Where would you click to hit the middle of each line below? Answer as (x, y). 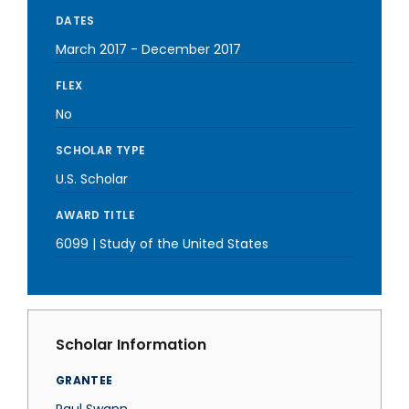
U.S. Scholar (92, 179)
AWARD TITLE (95, 215)
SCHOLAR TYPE (101, 150)
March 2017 (91, 49)
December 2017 (191, 49)
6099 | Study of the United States (162, 244)
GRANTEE (84, 380)
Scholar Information (131, 345)
